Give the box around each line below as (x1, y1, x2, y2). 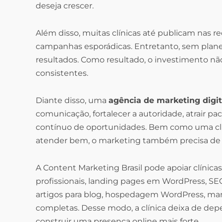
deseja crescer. (36, 1, 94, 11)
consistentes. (36, 68, 88, 78)
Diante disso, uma (36, 96, 109, 106)
